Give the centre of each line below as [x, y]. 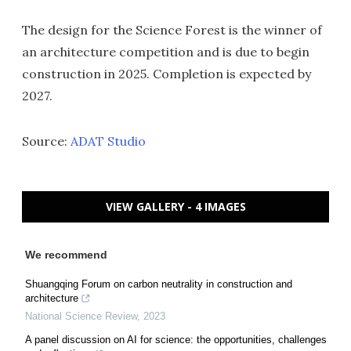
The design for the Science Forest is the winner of [172, 30]
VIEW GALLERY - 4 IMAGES [175, 206]
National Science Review [81, 316]
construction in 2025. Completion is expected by [166, 74]
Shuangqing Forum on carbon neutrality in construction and [159, 284]
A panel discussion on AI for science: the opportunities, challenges [176, 340]
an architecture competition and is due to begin [166, 52]
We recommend [66, 255]
